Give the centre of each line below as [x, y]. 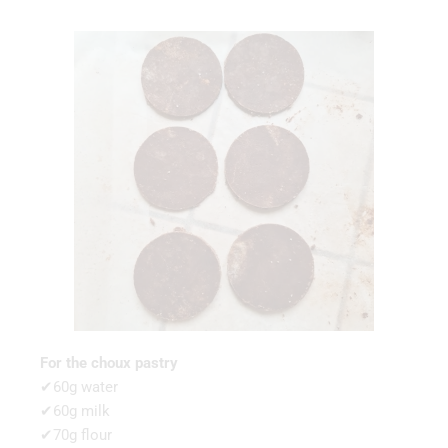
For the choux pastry [109, 362]
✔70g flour [76, 434]
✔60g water [79, 386]
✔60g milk [75, 410]
